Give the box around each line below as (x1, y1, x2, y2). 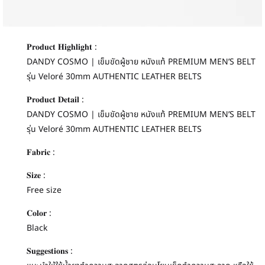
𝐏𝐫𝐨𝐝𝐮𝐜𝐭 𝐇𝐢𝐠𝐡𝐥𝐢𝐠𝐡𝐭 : (27, 40, 97, 53)
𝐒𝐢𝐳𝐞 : (27, 169, 46, 182)
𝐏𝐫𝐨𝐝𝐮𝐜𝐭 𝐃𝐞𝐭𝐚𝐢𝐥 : (27, 93, 84, 106)
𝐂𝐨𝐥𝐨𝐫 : (27, 206, 51, 219)
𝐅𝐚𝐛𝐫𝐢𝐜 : (27, 146, 55, 159)
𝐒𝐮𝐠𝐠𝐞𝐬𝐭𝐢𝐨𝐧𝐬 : (27, 244, 73, 257)
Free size (27, 183, 62, 196)
